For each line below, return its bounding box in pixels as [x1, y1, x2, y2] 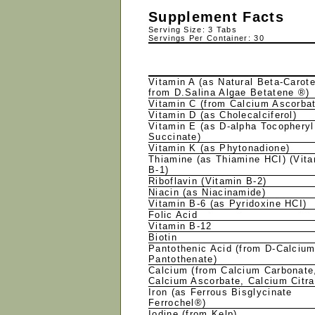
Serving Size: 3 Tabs [148, 25, 237, 34]
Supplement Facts [148, 9, 284, 25]
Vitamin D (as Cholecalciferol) [148, 110, 301, 120]
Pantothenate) [148, 254, 221, 264]
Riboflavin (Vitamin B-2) [148, 176, 271, 186]
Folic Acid [148, 210, 202, 220]
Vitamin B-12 [148, 221, 216, 231]
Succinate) [148, 131, 205, 142]
